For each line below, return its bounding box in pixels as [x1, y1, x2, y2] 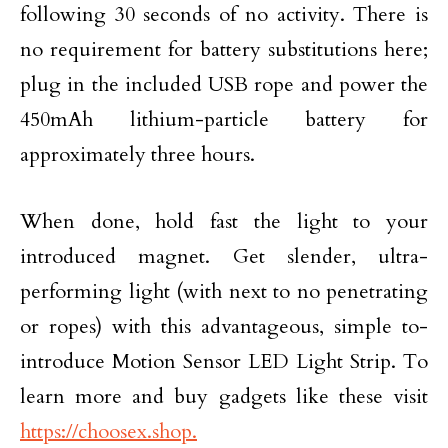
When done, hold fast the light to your [20, 208, 428, 235]
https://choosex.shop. [20, 418, 197, 445]
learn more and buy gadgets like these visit [20, 383, 428, 410]
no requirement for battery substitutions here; [20, 36, 428, 63]
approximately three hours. [20, 141, 255, 168]
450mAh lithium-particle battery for [20, 106, 428, 133]
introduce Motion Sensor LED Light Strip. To [20, 348, 428, 375]
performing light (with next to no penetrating [20, 278, 428, 305]
